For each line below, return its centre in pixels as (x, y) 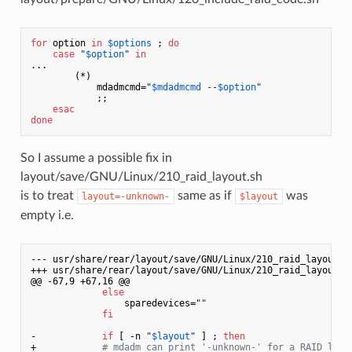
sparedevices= (113, 303)
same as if (204, 195)
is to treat (48, 195)
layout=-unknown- (125, 196)
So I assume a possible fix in (96, 158)
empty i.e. (47, 215)
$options (129, 43)
